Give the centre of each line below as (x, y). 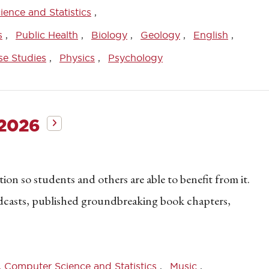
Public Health (47, 35)
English (211, 35)
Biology (109, 35)
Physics (77, 58)
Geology (160, 35)
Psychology (135, 58)
